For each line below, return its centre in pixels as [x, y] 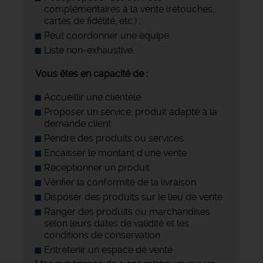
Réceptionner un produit [97, 168]
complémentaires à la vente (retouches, [129, 9]
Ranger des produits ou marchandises [127, 212]
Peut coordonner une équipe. [107, 36]
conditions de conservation [102, 235]
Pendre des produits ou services [114, 139]
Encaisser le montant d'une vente [115, 153]
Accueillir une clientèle [92, 97]
